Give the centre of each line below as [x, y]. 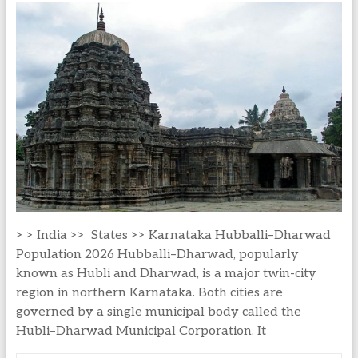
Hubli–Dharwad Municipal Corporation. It [141, 332]
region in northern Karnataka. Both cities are [149, 293]
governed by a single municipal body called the [158, 312]
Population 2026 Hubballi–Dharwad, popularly [157, 255]
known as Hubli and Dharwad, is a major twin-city [166, 274]
